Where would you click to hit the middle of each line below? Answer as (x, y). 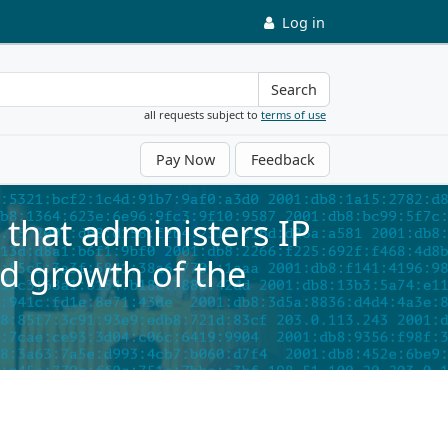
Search (294, 89)
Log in (303, 22)
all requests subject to (202, 114)
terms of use (293, 114)
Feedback (282, 159)
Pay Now (185, 159)
